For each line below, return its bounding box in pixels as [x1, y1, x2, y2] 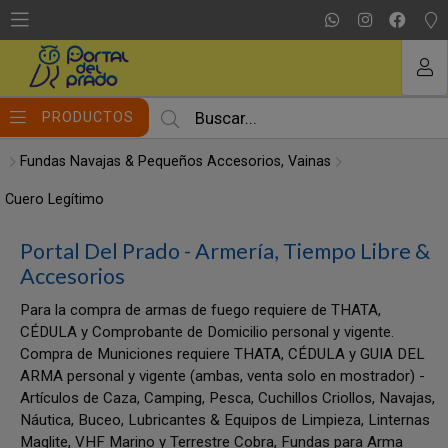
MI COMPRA [179, 15, 269, 32]
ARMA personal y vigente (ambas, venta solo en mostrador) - [20, 367, 425, 385]
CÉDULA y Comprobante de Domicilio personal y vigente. [20, 323, 394, 341]
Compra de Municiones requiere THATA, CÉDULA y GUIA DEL [20, 345, 425, 363]
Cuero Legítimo [5, 191, 104, 208]
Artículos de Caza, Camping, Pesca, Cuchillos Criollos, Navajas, [20, 389, 435, 407]
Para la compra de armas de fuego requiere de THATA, [20, 301, 381, 319]
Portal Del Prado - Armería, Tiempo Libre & [20, 238, 430, 264]
